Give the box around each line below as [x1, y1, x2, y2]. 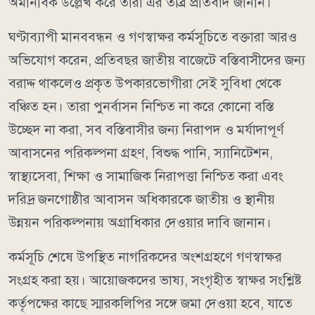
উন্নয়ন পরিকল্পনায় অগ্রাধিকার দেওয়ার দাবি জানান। [8, 214, 271, 231]
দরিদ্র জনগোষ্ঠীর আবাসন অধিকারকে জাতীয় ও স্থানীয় [8, 191, 275, 207]
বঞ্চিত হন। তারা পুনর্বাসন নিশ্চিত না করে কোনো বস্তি [8, 98, 274, 115]
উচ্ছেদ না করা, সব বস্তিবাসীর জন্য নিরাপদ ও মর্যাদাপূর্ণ [8, 121, 284, 138]
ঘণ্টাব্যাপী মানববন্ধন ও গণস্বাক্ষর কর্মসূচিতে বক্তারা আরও [8, 28, 297, 45]
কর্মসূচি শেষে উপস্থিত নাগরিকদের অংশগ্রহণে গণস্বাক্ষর [8, 248, 282, 265]
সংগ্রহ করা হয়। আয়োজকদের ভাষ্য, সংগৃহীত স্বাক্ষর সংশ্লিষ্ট [8, 271, 302, 288]
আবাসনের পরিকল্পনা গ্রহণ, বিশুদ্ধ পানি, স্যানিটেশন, [8, 144, 273, 161]
